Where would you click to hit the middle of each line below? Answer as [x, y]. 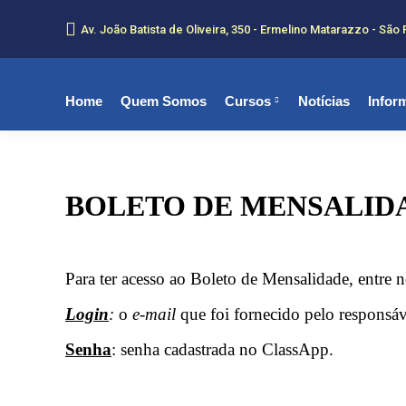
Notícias [324, 101]
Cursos [248, 101]
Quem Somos [164, 101]
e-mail [154, 314]
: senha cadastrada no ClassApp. [222, 349]
